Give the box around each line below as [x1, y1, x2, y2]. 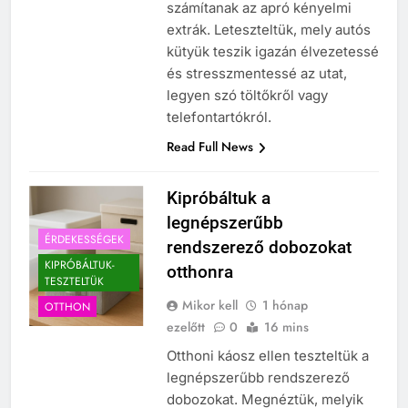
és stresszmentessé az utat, [166, 65, 347, 83]
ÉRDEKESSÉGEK [45, 230, 124, 248]
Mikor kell [181, 296, 238, 315]
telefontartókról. [166, 108, 271, 127]
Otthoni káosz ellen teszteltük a [166, 347, 369, 365]
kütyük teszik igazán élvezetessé [166, 43, 379, 61]
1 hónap [261, 296, 308, 315]
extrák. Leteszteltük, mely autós [166, 21, 371, 39]
